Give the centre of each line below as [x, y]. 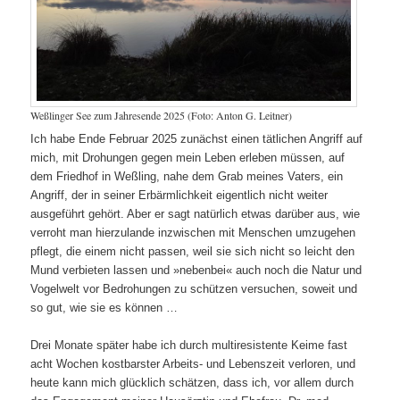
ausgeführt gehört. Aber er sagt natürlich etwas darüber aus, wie [196, 214]
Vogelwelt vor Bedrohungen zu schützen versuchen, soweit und [194, 289]
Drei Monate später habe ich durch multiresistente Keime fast [189, 346]
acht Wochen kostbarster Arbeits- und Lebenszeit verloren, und [193, 364]
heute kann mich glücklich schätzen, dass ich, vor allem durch [192, 383]
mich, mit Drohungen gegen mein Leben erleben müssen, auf [188, 158]
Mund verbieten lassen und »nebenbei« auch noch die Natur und [196, 271]
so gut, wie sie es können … [104, 308]
